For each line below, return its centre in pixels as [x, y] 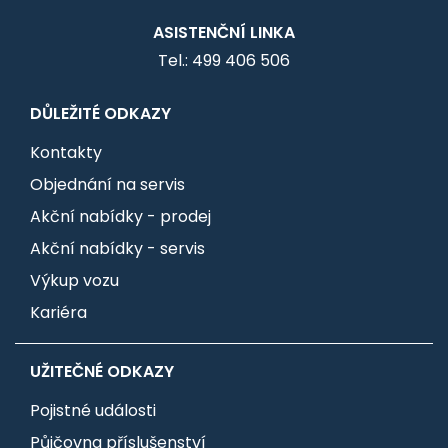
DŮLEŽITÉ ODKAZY [100, 113]
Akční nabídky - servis [117, 248]
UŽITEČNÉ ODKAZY [102, 371]
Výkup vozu [74, 280]
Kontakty [66, 152]
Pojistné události [93, 410]
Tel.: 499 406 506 [224, 60]
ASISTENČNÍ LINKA [224, 32]
